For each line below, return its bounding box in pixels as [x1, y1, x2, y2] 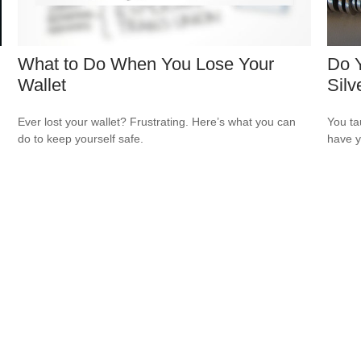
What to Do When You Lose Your [18, 53, 275, 74]
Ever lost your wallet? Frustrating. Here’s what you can [18, 114, 297, 128]
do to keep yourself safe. [18, 131, 144, 145]
